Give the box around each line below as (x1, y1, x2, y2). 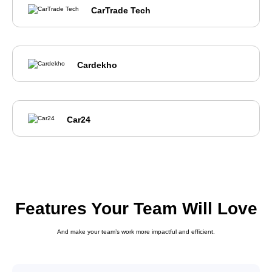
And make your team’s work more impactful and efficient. (57, 228, 215, 236)
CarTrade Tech (91, 5, 151, 16)
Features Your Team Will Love (15, 199, 257, 219)
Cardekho (77, 60, 117, 70)
